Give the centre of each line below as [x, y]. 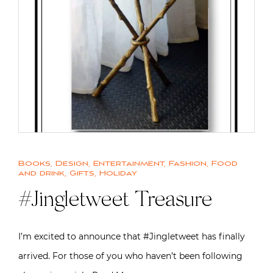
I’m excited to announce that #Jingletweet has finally [132, 236]
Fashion [188, 163]
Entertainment [129, 163]
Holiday [118, 173]
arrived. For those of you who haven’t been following [130, 256]
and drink [41, 173]
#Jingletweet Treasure [115, 201]
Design [72, 163]
